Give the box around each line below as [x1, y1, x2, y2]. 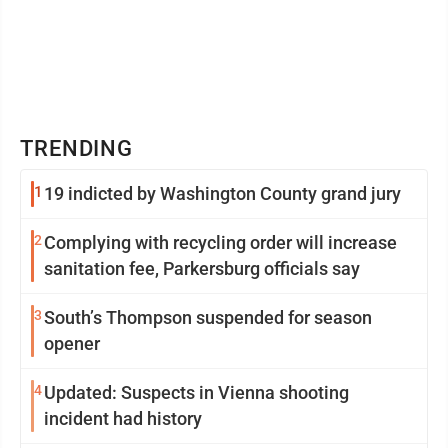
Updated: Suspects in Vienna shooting [44, 382, 349, 403]
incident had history [44, 408, 202, 429]
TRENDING [20, 136, 134, 161]
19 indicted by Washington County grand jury [44, 183, 401, 204]
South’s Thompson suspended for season [44, 307, 372, 328]
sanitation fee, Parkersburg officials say [44, 258, 360, 279]
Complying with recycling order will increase [44, 232, 397, 253]
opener [44, 333, 100, 354]
